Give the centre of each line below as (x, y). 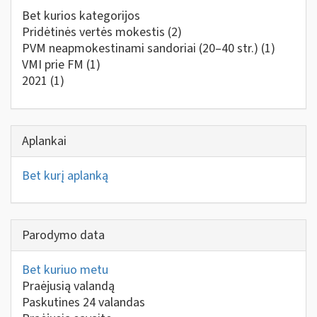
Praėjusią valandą (68, 286)
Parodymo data (63, 235)
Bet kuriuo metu (65, 270)
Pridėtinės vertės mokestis (95, 32)
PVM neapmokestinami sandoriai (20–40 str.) (142, 48)
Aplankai (44, 141)
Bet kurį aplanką (65, 175)
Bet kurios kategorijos (81, 16)
